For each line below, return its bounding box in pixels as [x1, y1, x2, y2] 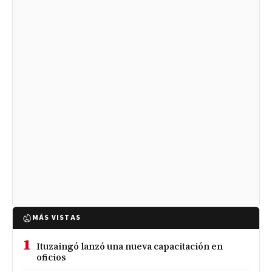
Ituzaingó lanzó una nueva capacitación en [36, 240, 223, 253]
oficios [36, 251, 67, 263]
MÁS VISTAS [32, 212, 81, 223]
